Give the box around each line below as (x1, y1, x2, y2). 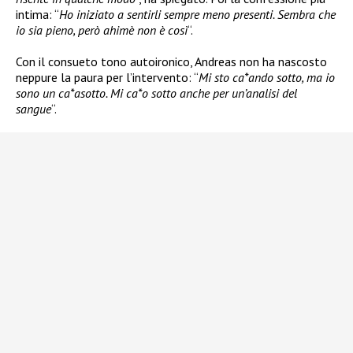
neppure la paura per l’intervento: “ (16, 69, 199, 86)
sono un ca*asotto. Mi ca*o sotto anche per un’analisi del (16, 85, 297, 102)
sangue (16, 101, 51, 117)
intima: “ (16, 6, 59, 23)
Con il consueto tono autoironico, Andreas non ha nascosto (16, 54, 327, 70)
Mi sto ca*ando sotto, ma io (199, 69, 335, 86)
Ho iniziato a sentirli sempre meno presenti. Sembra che (59, 6, 336, 23)
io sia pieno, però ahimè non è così (16, 22, 188, 39)
